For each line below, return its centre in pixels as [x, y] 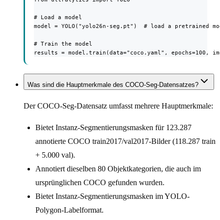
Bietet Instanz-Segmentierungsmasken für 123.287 [113, 128]
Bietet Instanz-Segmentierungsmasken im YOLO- [112, 196]
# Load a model [58, 17]
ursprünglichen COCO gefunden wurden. [100, 183]
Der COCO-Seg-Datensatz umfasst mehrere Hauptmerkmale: [118, 106]
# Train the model [63, 43]
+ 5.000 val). [55, 155]
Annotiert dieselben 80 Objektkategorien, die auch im [118, 169]
